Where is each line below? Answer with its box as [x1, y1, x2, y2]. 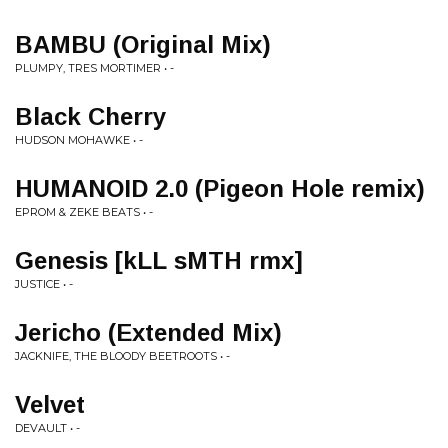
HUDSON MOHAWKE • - [15, 133, 143, 147]
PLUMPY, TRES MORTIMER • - [15, 61, 174, 75]
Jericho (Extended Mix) [15, 319, 282, 346]
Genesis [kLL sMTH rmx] [15, 247, 303, 274]
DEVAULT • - [15, 421, 80, 435]
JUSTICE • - [15, 277, 73, 291]
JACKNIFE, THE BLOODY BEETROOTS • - [15, 349, 230, 363]
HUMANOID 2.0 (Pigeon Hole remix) [15, 175, 425, 202]
